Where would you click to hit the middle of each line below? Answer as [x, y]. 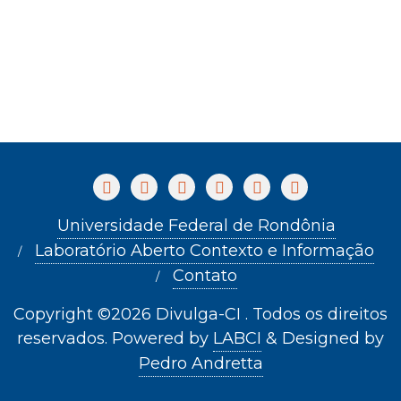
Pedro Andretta [200, 363]
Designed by [333, 338]
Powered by [162, 338]
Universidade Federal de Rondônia [196, 226]
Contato [205, 276]
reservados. [64, 338]
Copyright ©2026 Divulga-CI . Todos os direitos [200, 314]
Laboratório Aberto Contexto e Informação [205, 251]
